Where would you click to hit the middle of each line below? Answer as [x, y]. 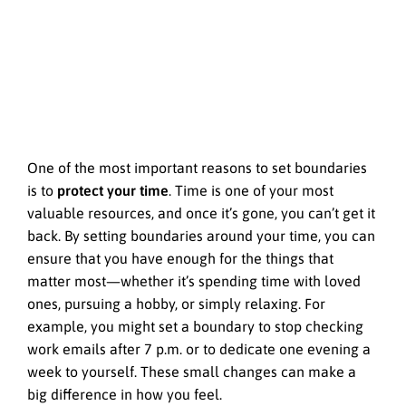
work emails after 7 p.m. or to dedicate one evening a [199, 349]
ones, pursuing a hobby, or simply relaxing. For [176, 304]
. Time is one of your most [251, 191]
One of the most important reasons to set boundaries [197, 168]
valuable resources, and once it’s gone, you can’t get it [201, 213]
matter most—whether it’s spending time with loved [194, 281]
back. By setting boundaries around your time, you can [201, 236]
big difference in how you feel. [125, 395]
